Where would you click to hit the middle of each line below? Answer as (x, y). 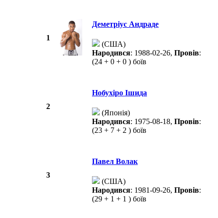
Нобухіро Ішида (119, 93)
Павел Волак (115, 162)
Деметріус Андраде (125, 24)
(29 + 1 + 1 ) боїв (119, 199)
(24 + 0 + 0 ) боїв (119, 62)
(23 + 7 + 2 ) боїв (119, 130)
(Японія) (115, 113)
